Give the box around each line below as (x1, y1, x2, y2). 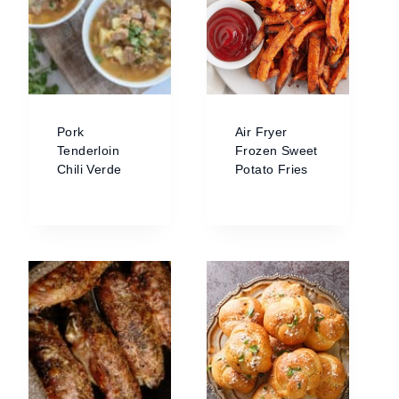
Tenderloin (57, 143, 120, 158)
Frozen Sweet (235, 143, 318, 158)
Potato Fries (235, 162, 308, 176)
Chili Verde (57, 162, 122, 176)
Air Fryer (235, 125, 288, 139)
